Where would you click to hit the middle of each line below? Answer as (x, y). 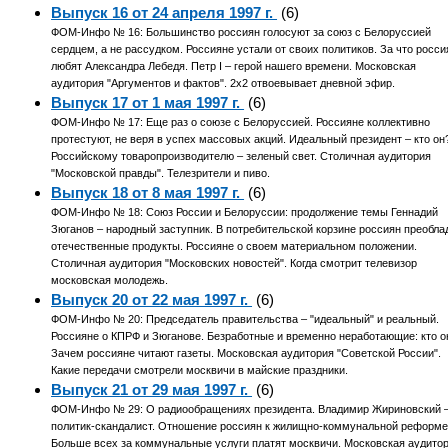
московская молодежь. (110, 280)
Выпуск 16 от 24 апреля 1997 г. (164, 13)
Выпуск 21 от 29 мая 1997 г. (152, 390)
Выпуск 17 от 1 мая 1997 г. (148, 103)
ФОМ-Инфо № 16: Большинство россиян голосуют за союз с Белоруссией (241, 32)
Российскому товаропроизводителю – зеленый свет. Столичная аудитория (241, 156)
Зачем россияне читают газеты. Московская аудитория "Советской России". (246, 353)
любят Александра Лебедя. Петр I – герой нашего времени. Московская (234, 66)
